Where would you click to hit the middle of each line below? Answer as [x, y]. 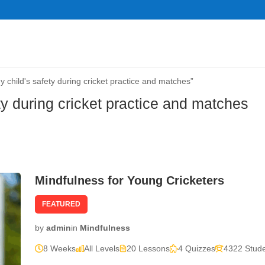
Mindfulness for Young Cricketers [130, 180]
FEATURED [62, 204]
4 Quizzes [197, 248]
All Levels [102, 248]
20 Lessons [148, 248]
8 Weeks [60, 248]
